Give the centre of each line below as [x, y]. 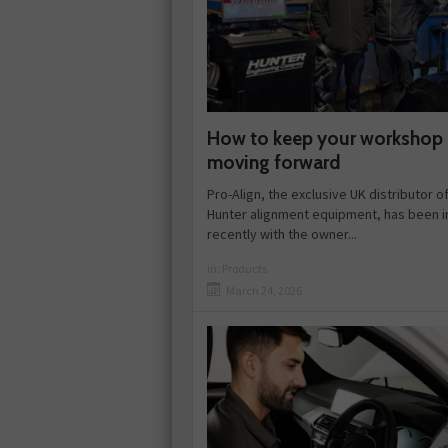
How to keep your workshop [325, 138]
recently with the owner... [282, 233]
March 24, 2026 [264, 290]
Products [244, 268]
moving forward [273, 162]
